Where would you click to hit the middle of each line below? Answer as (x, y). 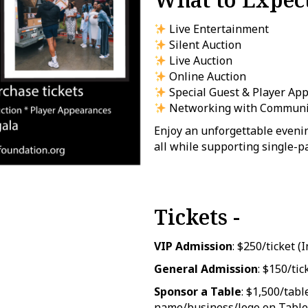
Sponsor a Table (198, 291)
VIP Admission (193, 246)
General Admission (206, 269)
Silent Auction (204, 45)
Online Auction (207, 76)
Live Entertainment (218, 29)
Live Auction (200, 60)
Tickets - (200, 217)
